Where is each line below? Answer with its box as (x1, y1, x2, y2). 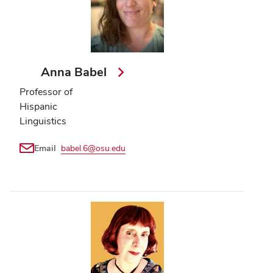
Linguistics (19, 114, 66, 127)
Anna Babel (41, 63, 110, 80)
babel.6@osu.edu (61, 142, 126, 154)
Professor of (19, 85, 73, 98)
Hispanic (19, 99, 57, 113)
